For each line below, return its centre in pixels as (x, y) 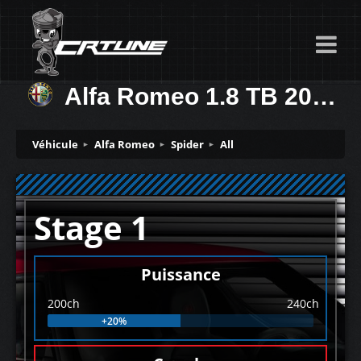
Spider (187, 144)
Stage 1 (91, 228)
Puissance (180, 274)
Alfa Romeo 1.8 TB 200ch (188, 96)
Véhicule (55, 144)
